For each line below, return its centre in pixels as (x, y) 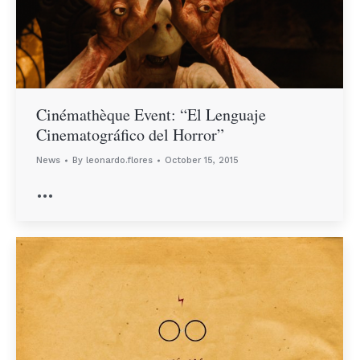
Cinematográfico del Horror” (130, 134)
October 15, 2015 (202, 160)
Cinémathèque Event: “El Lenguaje (151, 114)
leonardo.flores (119, 160)
